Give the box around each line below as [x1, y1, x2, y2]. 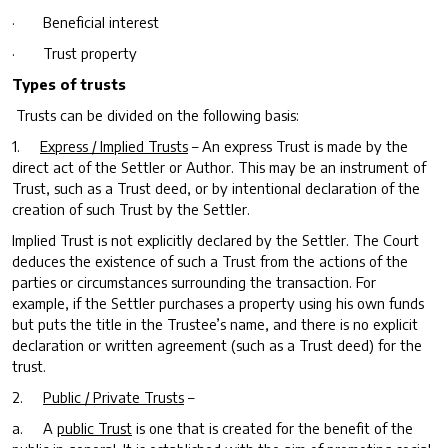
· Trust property [12, 43, 137, 62]
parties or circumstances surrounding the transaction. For [12, 272, 376, 291]
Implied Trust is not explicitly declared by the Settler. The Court [12, 230, 419, 249]
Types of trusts [12, 74, 126, 93]
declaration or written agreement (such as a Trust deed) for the [12, 335, 422, 354]
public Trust [57, 418, 132, 437]
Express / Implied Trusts [40, 136, 188, 155]
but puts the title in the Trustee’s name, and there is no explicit [12, 314, 418, 333]
